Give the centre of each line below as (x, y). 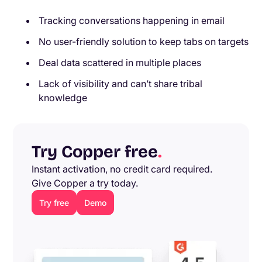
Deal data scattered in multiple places (120, 62)
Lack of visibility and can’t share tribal (121, 83)
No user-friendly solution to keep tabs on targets (144, 41)
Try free (54, 202)
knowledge (63, 97)
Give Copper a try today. (85, 183)
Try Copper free (95, 151)
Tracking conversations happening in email (132, 20)
